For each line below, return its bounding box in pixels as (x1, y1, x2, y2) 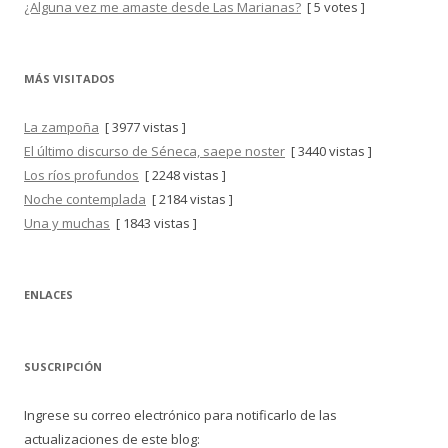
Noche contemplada (24, 190, 146, 208)
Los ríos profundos (24, 166, 139, 184)
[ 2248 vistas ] (139, 166, 226, 184)
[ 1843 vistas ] (110, 214, 197, 232)
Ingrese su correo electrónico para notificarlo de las (24, 406, 337, 424)
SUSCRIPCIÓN (24, 359, 102, 374)
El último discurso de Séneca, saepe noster (24, 142, 285, 160)
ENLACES (24, 287, 73, 302)
